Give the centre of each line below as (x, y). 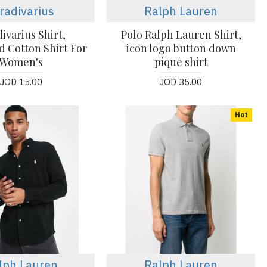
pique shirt (181, 62)
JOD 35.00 (181, 82)
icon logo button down (181, 49)
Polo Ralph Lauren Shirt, (181, 35)
